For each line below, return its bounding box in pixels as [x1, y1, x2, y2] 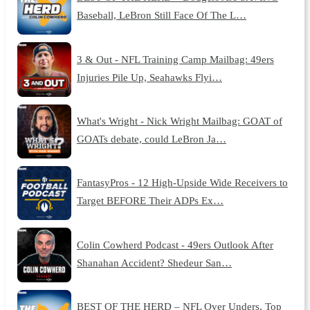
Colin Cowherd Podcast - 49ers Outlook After [76, 238, 273, 250]
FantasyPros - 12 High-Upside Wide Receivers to [76, 176, 288, 189]
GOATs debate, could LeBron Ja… [76, 132, 226, 145]
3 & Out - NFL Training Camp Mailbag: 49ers [76, 53, 274, 65]
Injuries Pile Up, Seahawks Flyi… [76, 71, 222, 83]
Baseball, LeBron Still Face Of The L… [76, 9, 246, 21]
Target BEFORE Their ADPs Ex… [76, 194, 224, 207]
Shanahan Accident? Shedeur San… [76, 256, 232, 268]
